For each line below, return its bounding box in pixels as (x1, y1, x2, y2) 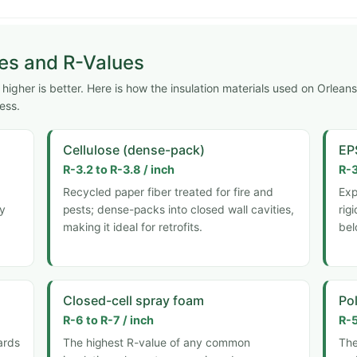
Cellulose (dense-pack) (62, 141, 205, 158)
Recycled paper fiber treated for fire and (62, 185, 273, 198)
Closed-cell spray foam (62, 292, 204, 308)
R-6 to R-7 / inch (62, 313, 154, 328)
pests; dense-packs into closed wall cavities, (62, 202, 294, 216)
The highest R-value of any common (62, 335, 250, 349)
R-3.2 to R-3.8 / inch (62, 163, 175, 177)
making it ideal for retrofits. (62, 220, 202, 233)
